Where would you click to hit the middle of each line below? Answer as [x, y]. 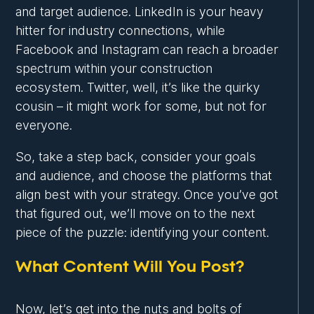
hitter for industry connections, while [121, 31]
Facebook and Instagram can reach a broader [147, 50]
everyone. [44, 125]
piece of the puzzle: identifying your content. [143, 233]
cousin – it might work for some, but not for [141, 107]
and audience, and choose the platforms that [144, 176]
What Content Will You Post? [130, 267]
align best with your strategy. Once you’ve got [147, 195]
